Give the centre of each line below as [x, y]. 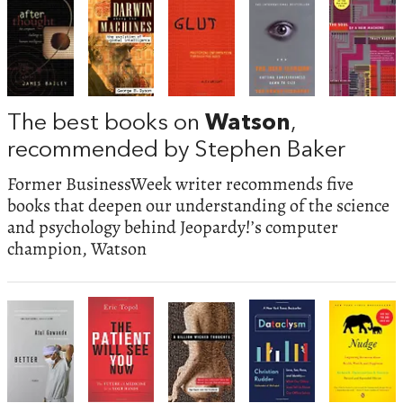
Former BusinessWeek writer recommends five [180, 184]
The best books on [106, 123]
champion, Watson [77, 249]
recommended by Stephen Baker [176, 150]
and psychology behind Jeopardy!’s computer [173, 228]
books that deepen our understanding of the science [198, 206]
